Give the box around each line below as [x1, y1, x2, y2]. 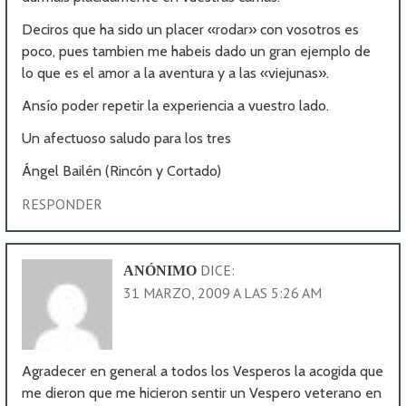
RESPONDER [22, 194, 103, 213]
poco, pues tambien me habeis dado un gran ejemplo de [22, 42, 372, 60]
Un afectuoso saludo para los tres [22, 129, 232, 147]
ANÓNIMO [123, 262, 198, 278]
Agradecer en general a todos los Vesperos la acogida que [22, 362, 384, 380]
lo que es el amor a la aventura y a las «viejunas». [22, 63, 330, 82]
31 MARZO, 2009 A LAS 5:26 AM [123, 283, 323, 302]
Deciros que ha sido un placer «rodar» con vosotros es [22, 20, 360, 38]
